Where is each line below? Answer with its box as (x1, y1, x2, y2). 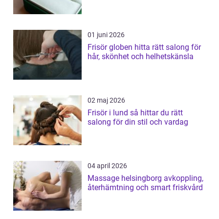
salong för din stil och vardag (88, 117, 188, 127)
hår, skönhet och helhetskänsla (88, 51, 194, 61)
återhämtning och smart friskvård (88, 182, 203, 192)
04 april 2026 (88, 161, 127, 170)
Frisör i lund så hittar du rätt (88, 108, 130, 117)
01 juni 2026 (88, 30, 125, 39)
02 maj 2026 (88, 96, 125, 104)
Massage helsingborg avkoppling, (88, 173, 164, 183)
